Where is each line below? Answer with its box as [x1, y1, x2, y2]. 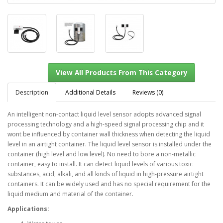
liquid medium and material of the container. [7, 189, 133, 198]
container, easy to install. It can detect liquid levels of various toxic [7, 159, 193, 168]
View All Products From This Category [61, 125, 209, 136]
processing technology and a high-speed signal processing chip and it [7, 119, 204, 128]
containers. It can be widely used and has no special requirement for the [7, 179, 211, 188]
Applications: [7, 204, 49, 213]
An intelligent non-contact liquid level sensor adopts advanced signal [7, 110, 201, 118]
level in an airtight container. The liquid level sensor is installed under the [7, 139, 212, 148]
